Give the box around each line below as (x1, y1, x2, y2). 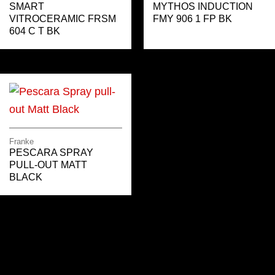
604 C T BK (9, 25, 60, 36)
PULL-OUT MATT (9, 160, 87, 171)
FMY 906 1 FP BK (153, 13, 232, 24)
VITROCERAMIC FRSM (9, 13, 116, 24)
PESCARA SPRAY (9, 147, 93, 158)
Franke (9, 137, 34, 147)
